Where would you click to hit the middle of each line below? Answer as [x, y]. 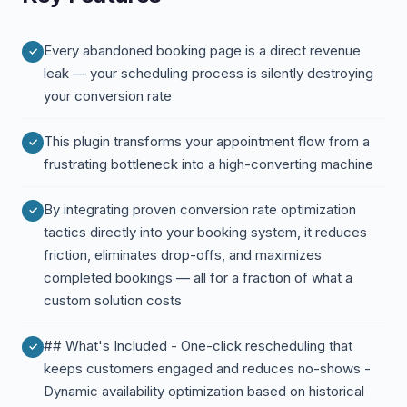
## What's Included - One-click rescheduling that [198, 346]
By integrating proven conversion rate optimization [200, 209]
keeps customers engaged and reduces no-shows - [207, 368]
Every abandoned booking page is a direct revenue [202, 50]
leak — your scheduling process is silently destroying [208, 73]
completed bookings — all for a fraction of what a [198, 278]
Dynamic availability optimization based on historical [204, 391]
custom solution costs [113, 300]
